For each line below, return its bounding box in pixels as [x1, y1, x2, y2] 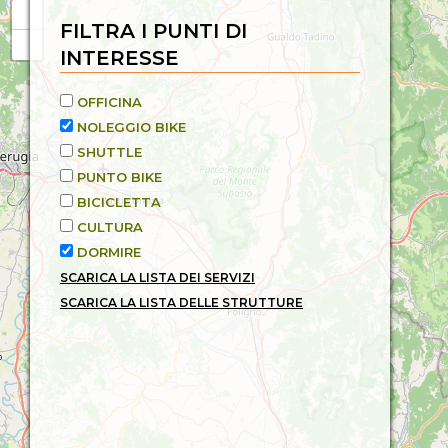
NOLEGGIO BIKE [77, 119, 186, 135]
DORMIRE [77, 244, 141, 260]
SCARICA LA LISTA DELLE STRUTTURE [60, 295, 303, 310]
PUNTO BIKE [77, 169, 162, 185]
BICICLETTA [77, 194, 161, 210]
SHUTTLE [77, 144, 142, 160]
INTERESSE [60, 46, 179, 70]
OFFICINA [77, 94, 142, 110]
